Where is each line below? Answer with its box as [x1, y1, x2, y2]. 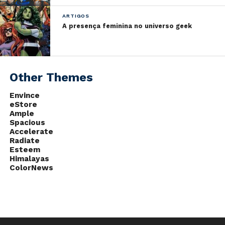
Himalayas [9, 154, 49, 164]
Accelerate [9, 127, 53, 137]
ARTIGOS [62, 13, 89, 20]
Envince [9, 91, 40, 100]
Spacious [9, 118, 45, 128]
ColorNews [9, 163, 53, 173]
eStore [9, 100, 37, 109]
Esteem [9, 145, 40, 155]
